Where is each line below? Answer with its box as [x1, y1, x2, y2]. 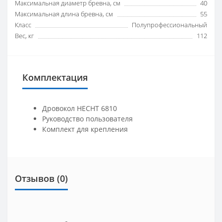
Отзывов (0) [15, 172, 68, 184]
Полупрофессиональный [132, 20, 207, 29]
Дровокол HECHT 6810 [42, 103, 117, 113]
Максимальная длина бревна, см [15, 9, 113, 18]
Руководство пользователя [42, 113, 133, 123]
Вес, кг [15, 31, 34, 40]
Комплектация [22, 71, 88, 83]
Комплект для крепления [42, 124, 128, 134]
